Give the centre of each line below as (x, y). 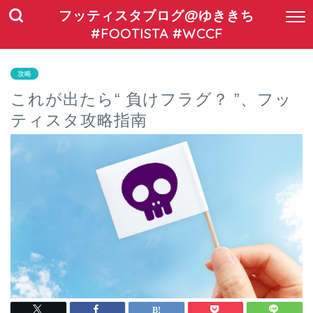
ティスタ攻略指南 (79, 120)
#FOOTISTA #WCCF (156, 34)
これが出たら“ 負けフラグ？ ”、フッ (151, 99)
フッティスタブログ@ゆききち (156, 15)
